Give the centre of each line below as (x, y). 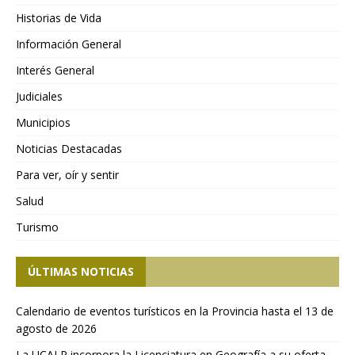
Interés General (55, 71)
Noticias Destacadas (69, 149)
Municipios (43, 123)
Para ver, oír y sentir (67, 175)
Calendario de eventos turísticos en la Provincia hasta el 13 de (175, 311)
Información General (69, 44)
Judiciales (39, 97)
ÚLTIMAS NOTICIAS (81, 272)
